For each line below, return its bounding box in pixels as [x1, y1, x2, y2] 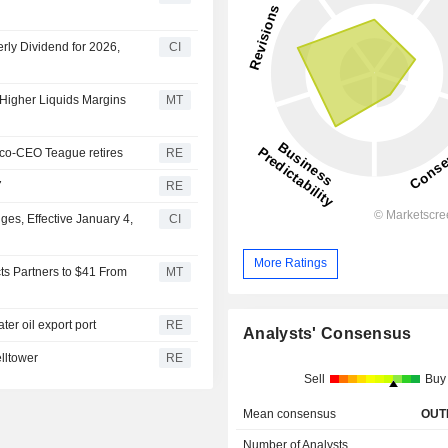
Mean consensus [243, 406, 337, 421]
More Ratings [254, 256, 328, 271]
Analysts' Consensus [243, 324, 412, 342]
